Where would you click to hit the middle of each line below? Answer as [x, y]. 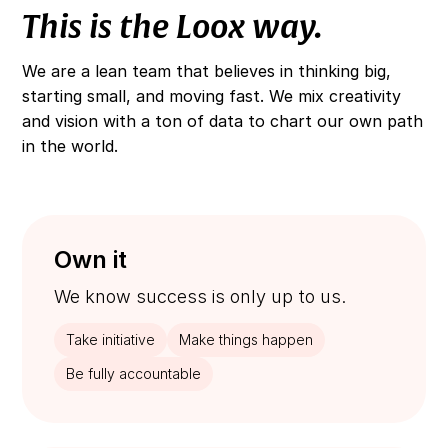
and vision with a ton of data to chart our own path [223, 121]
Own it [91, 260]
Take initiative [111, 340]
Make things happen [246, 340]
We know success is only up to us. [200, 297]
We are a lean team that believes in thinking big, [207, 71]
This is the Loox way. [173, 28]
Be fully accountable [134, 374]
